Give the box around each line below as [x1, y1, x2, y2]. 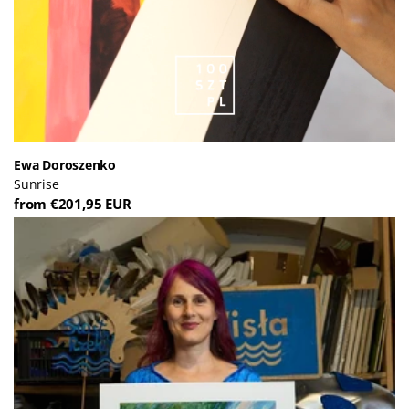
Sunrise [14, 175, 59, 193]
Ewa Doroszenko [14, 156, 117, 173]
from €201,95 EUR [14, 194, 131, 213]
